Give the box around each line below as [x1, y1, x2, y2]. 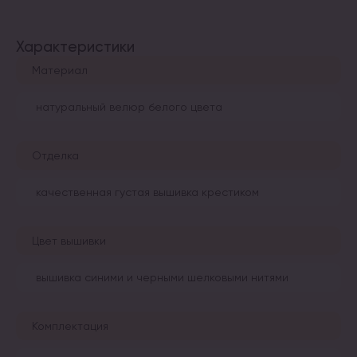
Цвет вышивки [32, 233, 106, 247]
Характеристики [16, 37, 135, 56]
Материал [32, 63, 88, 76]
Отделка [32, 148, 79, 162]
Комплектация [32, 319, 108, 332]
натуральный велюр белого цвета [36, 100, 222, 113]
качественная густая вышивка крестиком [36, 185, 259, 198]
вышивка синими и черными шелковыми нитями [36, 270, 288, 284]
